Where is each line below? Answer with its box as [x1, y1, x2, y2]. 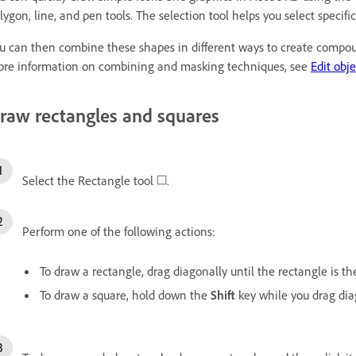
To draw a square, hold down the [40, 286, 211, 303]
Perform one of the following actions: [22, 222, 215, 239]
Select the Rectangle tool [22, 172, 157, 188]
